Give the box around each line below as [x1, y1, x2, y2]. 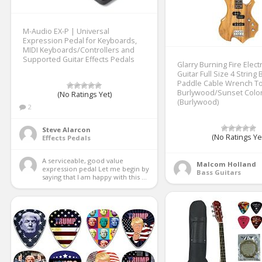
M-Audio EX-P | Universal [23, 26, 109, 36]
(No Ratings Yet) [57, 89, 112, 99]
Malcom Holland [196, 160, 256, 168]
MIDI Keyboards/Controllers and [23, 45, 135, 55]
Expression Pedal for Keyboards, [23, 36, 137, 46]
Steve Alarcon [42, 125, 91, 134]
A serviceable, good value [42, 156, 123, 165]
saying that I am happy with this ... [42, 173, 147, 181]
